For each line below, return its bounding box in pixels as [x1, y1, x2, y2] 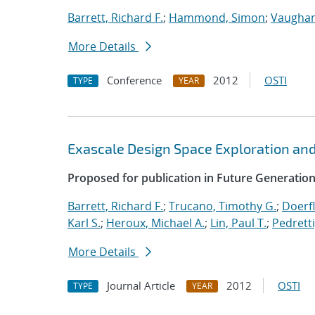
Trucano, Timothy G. [169, 198, 276, 214]
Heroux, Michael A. [106, 215, 205, 231]
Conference [107, 73, 162, 87]
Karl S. [67, 215, 101, 231]
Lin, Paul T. [210, 215, 266, 231]
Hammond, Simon [169, 10, 265, 25]
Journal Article [107, 278, 175, 292]
